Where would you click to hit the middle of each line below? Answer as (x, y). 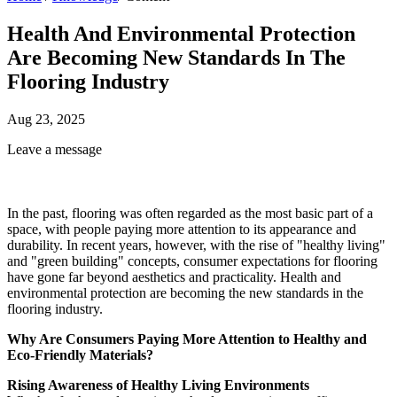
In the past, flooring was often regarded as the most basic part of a (190, 213)
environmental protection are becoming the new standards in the (185, 292)
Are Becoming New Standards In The (176, 57)
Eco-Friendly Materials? (80, 354)
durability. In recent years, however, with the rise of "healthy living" (196, 245)
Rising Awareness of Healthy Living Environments (158, 385)
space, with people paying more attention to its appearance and (182, 229)
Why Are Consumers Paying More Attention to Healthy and (187, 339)
